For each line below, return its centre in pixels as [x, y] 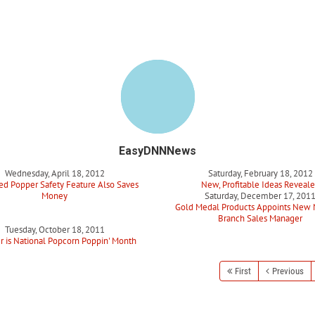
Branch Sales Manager [261, 218]
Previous [288, 271]
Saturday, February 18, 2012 [260, 173]
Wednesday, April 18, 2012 [54, 173]
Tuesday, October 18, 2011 [54, 230]
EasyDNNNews [157, 151]
